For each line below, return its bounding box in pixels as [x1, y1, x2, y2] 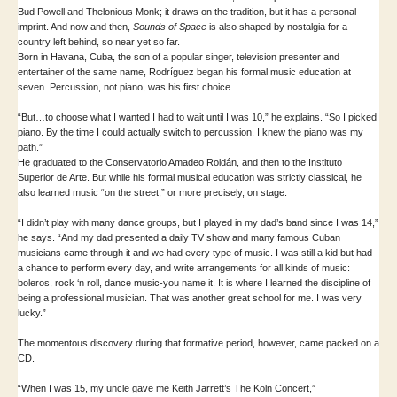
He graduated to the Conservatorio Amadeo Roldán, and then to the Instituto [18, 156, 342, 167]
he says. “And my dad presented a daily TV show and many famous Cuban [18, 231, 340, 243]
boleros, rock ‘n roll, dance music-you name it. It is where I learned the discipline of [18, 276, 370, 288]
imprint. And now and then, [18, 20, 133, 32]
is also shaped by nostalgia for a [206, 20, 347, 32]
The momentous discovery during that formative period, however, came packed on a [18, 337, 379, 348]
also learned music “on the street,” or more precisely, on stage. [18, 186, 290, 198]
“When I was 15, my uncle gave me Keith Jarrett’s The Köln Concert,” [18, 382, 318, 393]
